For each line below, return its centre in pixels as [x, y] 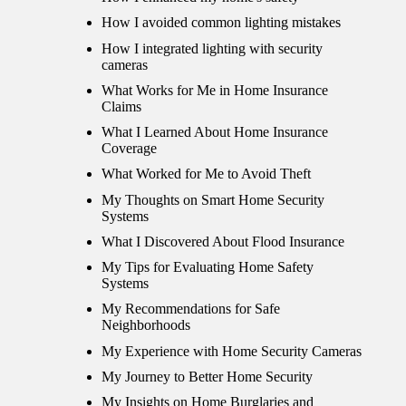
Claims [121, 106]
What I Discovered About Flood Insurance [223, 241]
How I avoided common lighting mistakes [221, 23]
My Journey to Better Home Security [207, 376]
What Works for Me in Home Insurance [215, 90]
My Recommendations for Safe [191, 309]
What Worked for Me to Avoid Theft [206, 174]
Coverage [129, 149]
